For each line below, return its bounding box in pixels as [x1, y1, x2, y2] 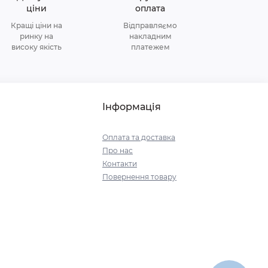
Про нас [102, 146, 133, 155]
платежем [130, 42, 170, 51]
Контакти [102, 159, 137, 168]
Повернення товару [102, 172, 176, 181]
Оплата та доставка [102, 133, 175, 142]
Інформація [102, 101, 161, 112]
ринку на [20, 32, 53, 41]
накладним [129, 32, 172, 41]
